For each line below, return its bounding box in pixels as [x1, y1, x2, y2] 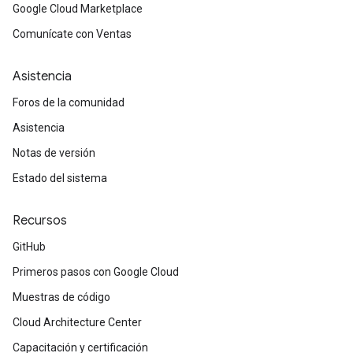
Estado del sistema [13, 172, 107, 184]
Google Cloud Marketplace [13, 2, 143, 15]
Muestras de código [13, 291, 110, 303]
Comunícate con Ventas [13, 28, 132, 40]
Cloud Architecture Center [13, 316, 142, 329]
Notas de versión [13, 147, 95, 159]
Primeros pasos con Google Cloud [13, 266, 179, 278]
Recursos [13, 213, 67, 229]
